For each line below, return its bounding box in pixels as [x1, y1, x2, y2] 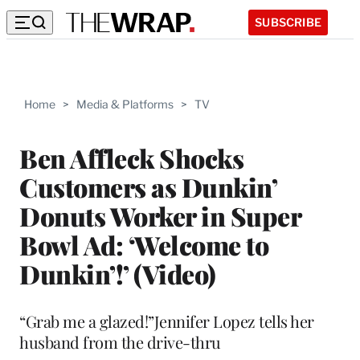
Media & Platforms [76, 97, 174, 111]
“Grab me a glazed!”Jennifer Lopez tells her [19, 309, 314, 332]
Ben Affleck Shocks [19, 140, 243, 175]
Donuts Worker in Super [19, 198, 301, 233]
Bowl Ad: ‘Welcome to [19, 227, 268, 262]
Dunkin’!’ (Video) [19, 256, 216, 291]
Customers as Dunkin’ [19, 169, 276, 204]
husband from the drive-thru [19, 330, 221, 353]
